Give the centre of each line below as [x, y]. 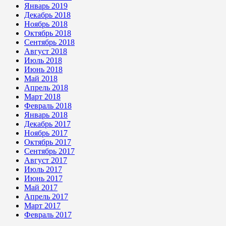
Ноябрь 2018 [46, 24]
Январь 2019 [46, 6]
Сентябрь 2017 [49, 151]
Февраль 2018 [48, 106]
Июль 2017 [43, 169]
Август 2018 [46, 51]
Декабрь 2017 [47, 124]
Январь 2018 [46, 115]
